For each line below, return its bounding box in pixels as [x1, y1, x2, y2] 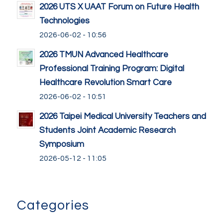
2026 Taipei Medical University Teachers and [39, 111, 206, 121]
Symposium [39, 139, 84, 149]
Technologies [39, 16, 90, 25]
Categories [16, 198, 89, 213]
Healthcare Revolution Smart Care [39, 78, 172, 87]
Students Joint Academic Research [39, 125, 176, 135]
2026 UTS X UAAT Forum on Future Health [39, 2, 199, 11]
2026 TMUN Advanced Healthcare [39, 50, 168, 59]
